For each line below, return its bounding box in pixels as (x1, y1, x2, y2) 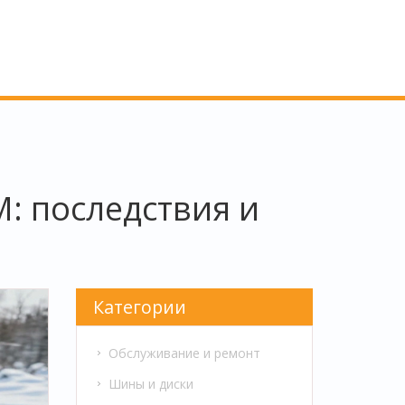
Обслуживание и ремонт (108, 344, 260, 362)
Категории (93, 294, 187, 319)
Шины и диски (108, 374, 193, 392)
